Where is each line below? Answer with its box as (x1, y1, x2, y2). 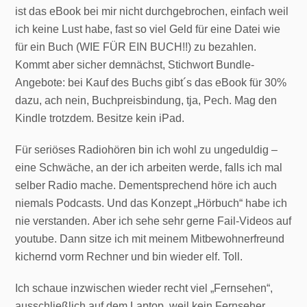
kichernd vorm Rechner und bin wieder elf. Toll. (15, 250, 243, 262)
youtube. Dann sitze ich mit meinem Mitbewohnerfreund (15, 232, 285, 245)
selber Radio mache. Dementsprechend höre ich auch (15, 179, 278, 191)
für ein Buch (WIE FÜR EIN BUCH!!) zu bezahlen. (15, 40, 257, 53)
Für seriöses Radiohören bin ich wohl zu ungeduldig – (15, 143, 278, 156)
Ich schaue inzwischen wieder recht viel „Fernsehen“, (15, 282, 273, 294)
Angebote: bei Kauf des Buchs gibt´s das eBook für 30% (15, 76, 287, 88)
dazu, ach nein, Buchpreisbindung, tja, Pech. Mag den (15, 94, 278, 106)
